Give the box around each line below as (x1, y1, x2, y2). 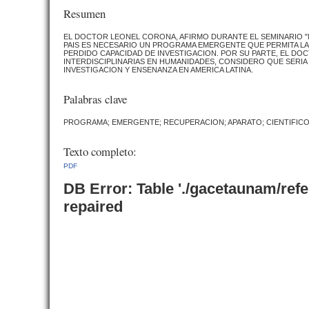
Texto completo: (63, 143, 137, 159)
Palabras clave (63, 90, 127, 107)
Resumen (63, 6, 106, 22)
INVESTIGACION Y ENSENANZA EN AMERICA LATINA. (63, 66, 253, 74)
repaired (63, 197, 123, 215)
